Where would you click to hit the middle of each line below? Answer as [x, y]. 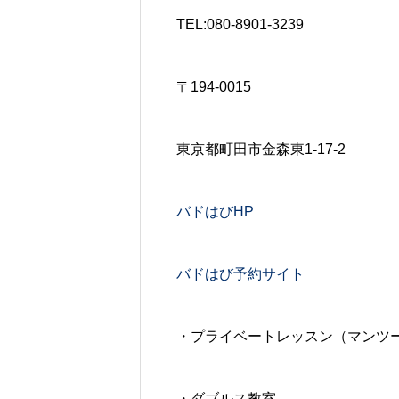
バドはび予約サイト [240, 273]
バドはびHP [215, 211]
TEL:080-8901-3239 [240, 24]
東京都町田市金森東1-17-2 [261, 149]
